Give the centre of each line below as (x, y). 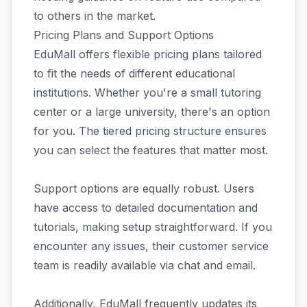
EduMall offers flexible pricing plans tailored (148, 54)
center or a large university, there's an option (152, 111)
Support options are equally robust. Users (144, 188)
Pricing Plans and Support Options (124, 35)
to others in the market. (95, 15)
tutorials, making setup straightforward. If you (153, 226)
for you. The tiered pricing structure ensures (150, 131)
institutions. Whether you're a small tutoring (147, 92)
